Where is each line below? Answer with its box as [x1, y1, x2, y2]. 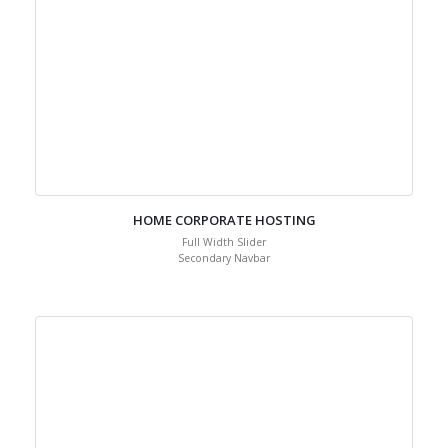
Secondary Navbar [178, 291, 270, 305]
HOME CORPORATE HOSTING [132, 251, 316, 269]
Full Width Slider [182, 275, 266, 289]
